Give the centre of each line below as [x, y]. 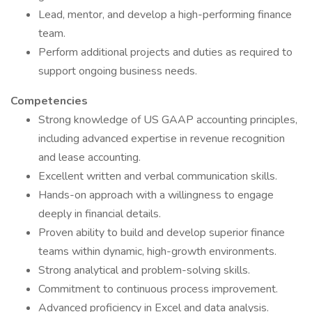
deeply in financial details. [100, 214]
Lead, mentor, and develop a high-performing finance [165, 15]
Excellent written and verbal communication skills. [158, 176]
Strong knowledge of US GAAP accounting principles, [168, 120]
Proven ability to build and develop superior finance [162, 233]
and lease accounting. [89, 157]
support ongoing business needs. [118, 71]
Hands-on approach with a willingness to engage [156, 195]
